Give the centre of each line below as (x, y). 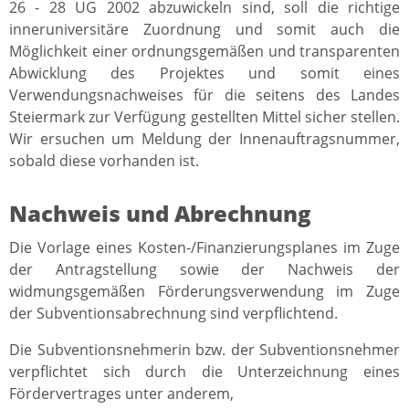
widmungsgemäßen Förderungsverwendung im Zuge (204, 292)
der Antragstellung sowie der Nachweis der (204, 270)
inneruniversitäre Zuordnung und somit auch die (204, 30)
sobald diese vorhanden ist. (104, 161)
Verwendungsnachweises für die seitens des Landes (204, 95)
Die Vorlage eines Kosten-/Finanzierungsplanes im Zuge (204, 248)
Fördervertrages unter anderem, (121, 394)
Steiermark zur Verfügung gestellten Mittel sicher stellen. (204, 117)
